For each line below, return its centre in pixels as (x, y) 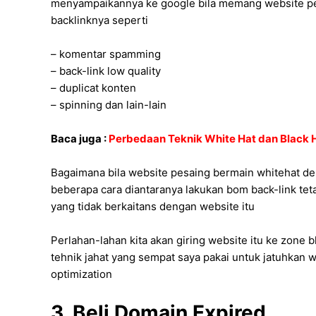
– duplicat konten (93, 88)
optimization (81, 274)
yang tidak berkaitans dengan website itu (153, 207)
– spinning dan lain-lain (109, 105)
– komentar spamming (106, 54)
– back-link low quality (106, 71)
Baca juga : (80, 139)
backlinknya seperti (99, 20)
